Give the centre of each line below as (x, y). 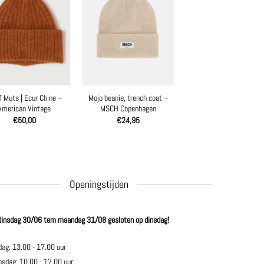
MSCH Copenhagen (128, 108)
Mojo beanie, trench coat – (128, 98)
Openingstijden (99, 184)
